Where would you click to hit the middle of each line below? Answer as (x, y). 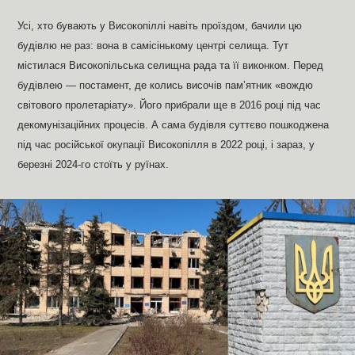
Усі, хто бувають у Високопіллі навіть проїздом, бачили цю (160, 26)
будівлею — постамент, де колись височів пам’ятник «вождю (166, 85)
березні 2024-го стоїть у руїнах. (94, 164)
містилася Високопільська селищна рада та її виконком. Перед (171, 65)
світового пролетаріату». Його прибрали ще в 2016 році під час (170, 105)
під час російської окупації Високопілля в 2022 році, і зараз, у (166, 145)
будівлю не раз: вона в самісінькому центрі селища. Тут (153, 46)
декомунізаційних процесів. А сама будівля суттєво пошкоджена (174, 125)
